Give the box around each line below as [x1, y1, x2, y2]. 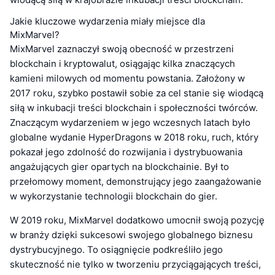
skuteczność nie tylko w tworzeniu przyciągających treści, [10, 258, 261, 271]
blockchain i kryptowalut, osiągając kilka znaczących [10, 58, 235, 70]
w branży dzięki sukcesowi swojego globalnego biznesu [10, 229, 253, 241]
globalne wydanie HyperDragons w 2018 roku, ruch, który [10, 131, 258, 144]
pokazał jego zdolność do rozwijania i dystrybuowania [10, 146, 242, 158]
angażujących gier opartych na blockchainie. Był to [10, 161, 229, 173]
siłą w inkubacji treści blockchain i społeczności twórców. [10, 102, 258, 114]
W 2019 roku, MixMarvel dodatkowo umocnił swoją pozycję [10, 214, 265, 227]
